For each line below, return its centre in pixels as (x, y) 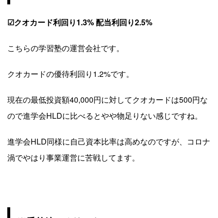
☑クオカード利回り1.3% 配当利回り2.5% (80, 22)
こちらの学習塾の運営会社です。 (66, 48)
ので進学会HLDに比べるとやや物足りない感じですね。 (105, 115)
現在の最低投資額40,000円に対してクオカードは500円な (108, 99)
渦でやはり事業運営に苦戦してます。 (73, 157)
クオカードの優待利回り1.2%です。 (71, 73)
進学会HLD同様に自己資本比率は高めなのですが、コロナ (109, 141)
